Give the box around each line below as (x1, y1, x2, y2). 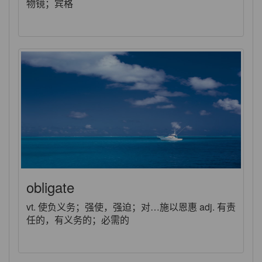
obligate (26, 177, 74, 197)
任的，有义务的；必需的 (26, 213, 129, 226)
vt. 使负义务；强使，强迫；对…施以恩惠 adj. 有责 (26, 200, 236, 213)
